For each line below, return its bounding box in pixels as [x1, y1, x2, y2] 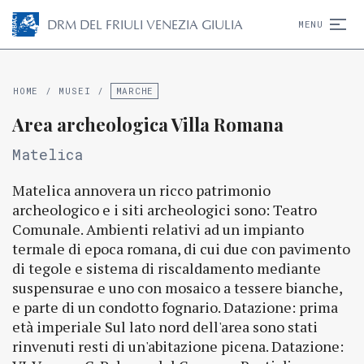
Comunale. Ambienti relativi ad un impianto [12, 219, 304, 239]
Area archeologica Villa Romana [12, 112, 284, 136]
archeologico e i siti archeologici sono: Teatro [12, 200, 317, 219]
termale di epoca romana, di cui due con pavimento [12, 239, 350, 258]
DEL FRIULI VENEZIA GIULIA [76, 17, 243, 32]
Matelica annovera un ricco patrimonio [12, 180, 271, 200]
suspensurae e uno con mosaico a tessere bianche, [12, 278, 342, 297]
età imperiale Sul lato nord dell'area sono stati [12, 317, 318, 336]
